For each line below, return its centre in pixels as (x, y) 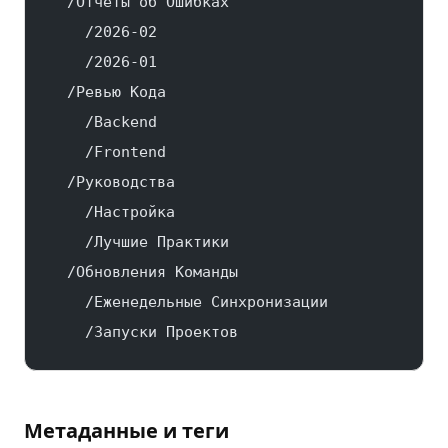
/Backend (103, 122)
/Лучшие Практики (139, 242)
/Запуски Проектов (143, 332)
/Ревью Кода (107, 92)
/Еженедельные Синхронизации (188, 302)
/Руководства (112, 182)
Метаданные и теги (126, 431)
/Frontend (107, 152)
